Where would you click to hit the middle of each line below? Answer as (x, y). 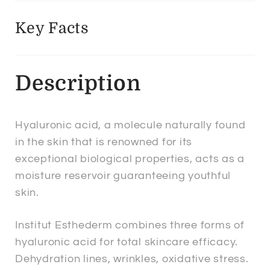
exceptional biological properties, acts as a (130, 159)
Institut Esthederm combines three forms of (130, 225)
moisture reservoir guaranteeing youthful (123, 176)
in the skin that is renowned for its (104, 142)
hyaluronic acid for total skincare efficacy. (127, 242)
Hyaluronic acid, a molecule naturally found (130, 125)
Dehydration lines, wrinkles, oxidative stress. (132, 259)
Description (78, 83)
